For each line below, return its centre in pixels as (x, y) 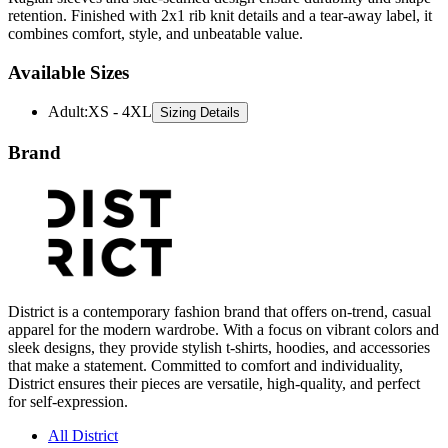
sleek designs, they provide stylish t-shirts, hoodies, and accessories (219, 347)
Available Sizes (68, 72)
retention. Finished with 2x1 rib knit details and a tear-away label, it (220, 15)
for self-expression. (68, 401)
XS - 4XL (120, 112)
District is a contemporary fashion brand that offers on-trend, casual (219, 311)
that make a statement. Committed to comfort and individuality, (205, 365)
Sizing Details (200, 113)
